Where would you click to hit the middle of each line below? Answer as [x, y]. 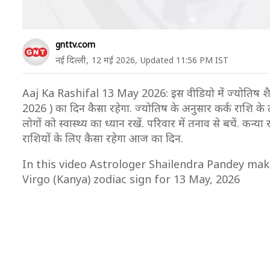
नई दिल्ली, [72, 60]
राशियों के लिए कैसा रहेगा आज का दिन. [103, 138]
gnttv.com [75, 44]
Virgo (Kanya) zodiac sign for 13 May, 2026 [131, 179]
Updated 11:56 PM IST [184, 60]
